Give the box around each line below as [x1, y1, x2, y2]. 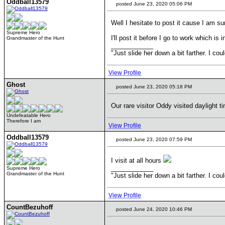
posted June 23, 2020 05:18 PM [115, 84, 192, 89]
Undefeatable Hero [7, 113, 51, 118]
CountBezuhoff [7, 203, 53, 211]
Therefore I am [7, 118, 41, 124]
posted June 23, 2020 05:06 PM [115, 1, 192, 7]
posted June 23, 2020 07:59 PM [115, 137, 192, 142]
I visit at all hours [111, 157, 163, 164]
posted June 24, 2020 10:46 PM [115, 206, 192, 212]
